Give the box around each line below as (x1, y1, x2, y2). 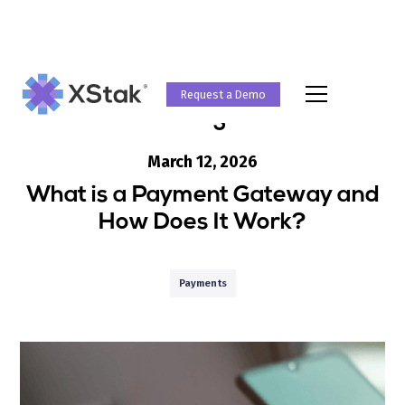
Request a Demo (181, 87, 267, 101)
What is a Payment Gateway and (25, 184, 380, 207)
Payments (178, 278, 227, 289)
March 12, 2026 (147, 152, 258, 172)
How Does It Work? (99, 212, 306, 234)
